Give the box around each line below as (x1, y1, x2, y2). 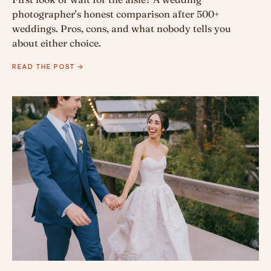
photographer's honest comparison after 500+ (12, 8, 220, 21)
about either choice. (12, 37, 101, 50)
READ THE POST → (12, 62, 85, 72)
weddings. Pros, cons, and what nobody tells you (12, 22, 231, 35)
